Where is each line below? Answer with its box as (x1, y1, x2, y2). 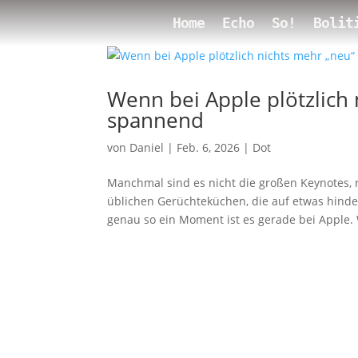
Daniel (129, 140, 165, 155)
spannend (107, 105, 205, 134)
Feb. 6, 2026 (177, 140, 241, 155)
